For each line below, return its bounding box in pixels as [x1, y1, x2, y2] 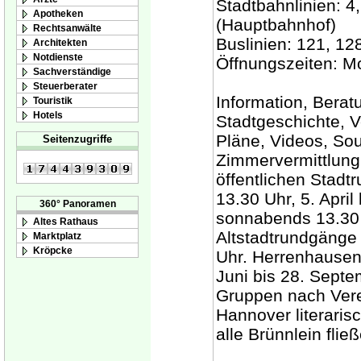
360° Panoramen [39, 198, 116, 210]
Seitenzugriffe [43, 133, 112, 146]
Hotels [33, 109, 63, 120]
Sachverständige [33, 65, 111, 77]
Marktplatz [33, 230, 81, 242]
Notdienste [33, 51, 83, 62]
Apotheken [33, 7, 83, 19]
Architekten [33, 36, 87, 48]
